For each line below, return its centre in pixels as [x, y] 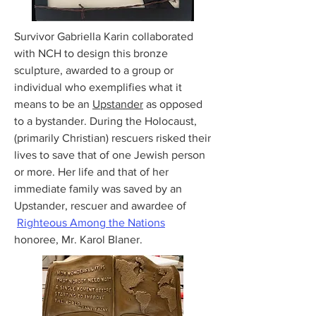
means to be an [53, 104]
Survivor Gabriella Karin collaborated [104, 36]
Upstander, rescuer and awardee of [100, 206]
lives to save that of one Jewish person [110, 155]
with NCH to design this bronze [91, 53]
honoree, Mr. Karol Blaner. [78, 239]
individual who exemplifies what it [98, 87]
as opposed [173, 104]
